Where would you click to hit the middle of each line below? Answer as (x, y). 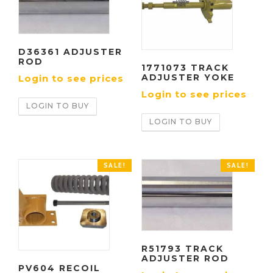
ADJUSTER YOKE (188, 77)
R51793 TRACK (182, 249)
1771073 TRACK (185, 67)
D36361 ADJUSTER (70, 51)
